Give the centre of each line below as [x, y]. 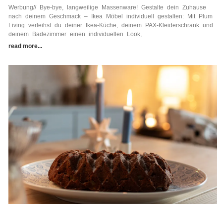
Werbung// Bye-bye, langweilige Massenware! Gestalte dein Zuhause [107, 7]
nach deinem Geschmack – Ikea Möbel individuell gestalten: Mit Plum [110, 16]
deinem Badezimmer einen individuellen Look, [75, 34]
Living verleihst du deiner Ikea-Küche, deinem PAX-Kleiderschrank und [111, 25]
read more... [25, 46]
